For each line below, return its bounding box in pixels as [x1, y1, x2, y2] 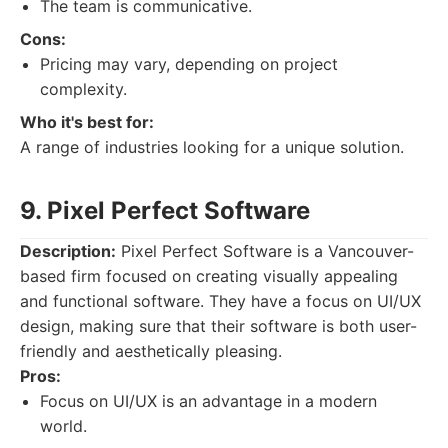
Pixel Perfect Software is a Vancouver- [116, 241, 414, 261]
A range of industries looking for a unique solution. [20, 137, 404, 157]
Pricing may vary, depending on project [40, 54, 338, 74]
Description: [20, 241, 116, 261]
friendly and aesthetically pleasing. [20, 341, 282, 361]
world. [40, 416, 87, 436]
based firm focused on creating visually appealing [20, 266, 398, 286]
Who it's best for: [20, 112, 154, 132]
